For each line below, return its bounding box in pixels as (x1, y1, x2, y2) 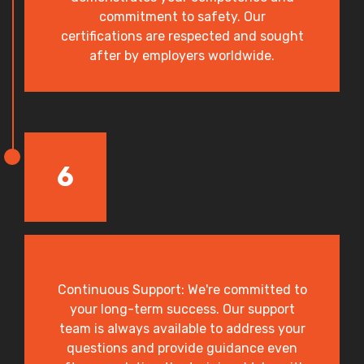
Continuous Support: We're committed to (57, 281, 307, 297)
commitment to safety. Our (98, 8, 266, 24)
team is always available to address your (58, 320, 305, 336)
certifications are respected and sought (60, 28, 304, 44)
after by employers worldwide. (89, 47, 275, 63)
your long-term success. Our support (69, 301, 295, 317)
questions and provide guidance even (67, 340, 297, 356)
